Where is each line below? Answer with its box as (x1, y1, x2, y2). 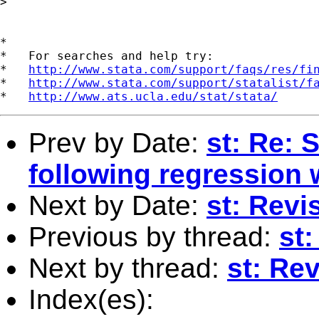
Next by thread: (28, 252, 227, 283)
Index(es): (28, 283, 154, 315)
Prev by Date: (28, 127, 206, 158)
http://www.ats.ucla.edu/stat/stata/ (28, 89, 278, 103)
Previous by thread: (28, 221, 279, 252)
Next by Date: (28, 189, 206, 221)
